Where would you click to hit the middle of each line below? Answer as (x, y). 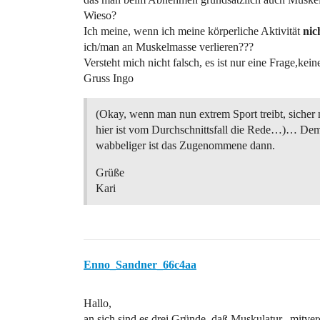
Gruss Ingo (109, 78)
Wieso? (100, 15)
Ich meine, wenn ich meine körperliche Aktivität (193, 31)
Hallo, (97, 303)
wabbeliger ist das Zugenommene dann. (185, 145)
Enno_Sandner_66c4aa (140, 265)
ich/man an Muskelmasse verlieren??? (169, 47)
